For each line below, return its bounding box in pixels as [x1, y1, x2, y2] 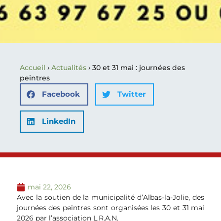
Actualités [51, 63, 86, 72]
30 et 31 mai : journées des [92, 63, 185, 72]
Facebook [42, 89, 80, 99]
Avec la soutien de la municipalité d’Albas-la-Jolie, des [16, 192, 205, 202]
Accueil [20, 63, 45, 72]
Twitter [117, 89, 146, 99]
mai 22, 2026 [27, 182, 71, 191]
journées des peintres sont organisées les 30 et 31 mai [16, 203, 205, 212]
